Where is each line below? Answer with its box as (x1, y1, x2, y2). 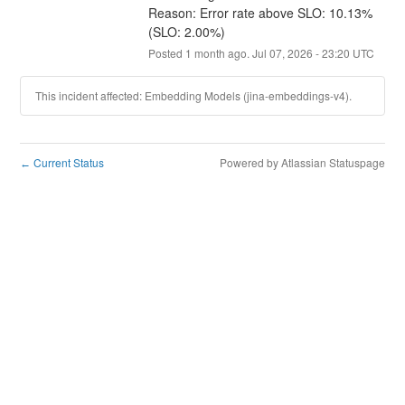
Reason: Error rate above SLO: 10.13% (147, 3, 372, 22)
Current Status (31, 154, 105, 170)
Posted (147, 44, 185, 61)
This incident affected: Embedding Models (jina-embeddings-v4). (35, 87, 353, 103)
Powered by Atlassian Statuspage (219, 154, 385, 170)
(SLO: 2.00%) (147, 22, 225, 41)
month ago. (191, 44, 252, 61)
